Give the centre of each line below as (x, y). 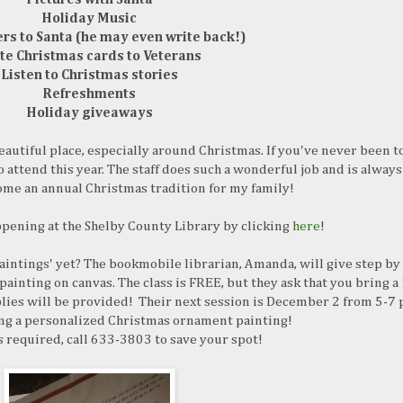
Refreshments (89, 94)
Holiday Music (89, 19)
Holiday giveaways (89, 113)
